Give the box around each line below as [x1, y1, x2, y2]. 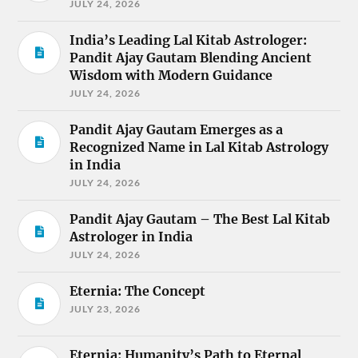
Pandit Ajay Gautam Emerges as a [70, 121, 284, 137]
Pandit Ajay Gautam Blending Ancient [70, 49, 312, 66]
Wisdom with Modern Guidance [70, 66, 273, 83]
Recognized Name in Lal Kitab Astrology [70, 138, 329, 155]
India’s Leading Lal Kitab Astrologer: [70, 31, 308, 48]
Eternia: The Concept [70, 282, 206, 299]
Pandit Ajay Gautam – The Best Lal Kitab [70, 210, 331, 227]
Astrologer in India [70, 228, 193, 245]
